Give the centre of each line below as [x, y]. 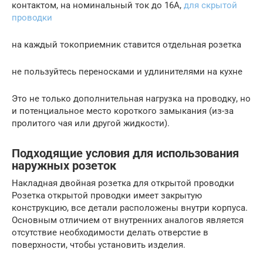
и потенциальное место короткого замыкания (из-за [123, 111]
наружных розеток [64, 166]
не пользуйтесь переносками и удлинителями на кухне [127, 72]
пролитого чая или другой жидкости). [91, 124]
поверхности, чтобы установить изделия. [99, 245]
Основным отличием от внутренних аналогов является [128, 220]
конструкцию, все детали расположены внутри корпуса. [130, 208]
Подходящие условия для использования [125, 153]
